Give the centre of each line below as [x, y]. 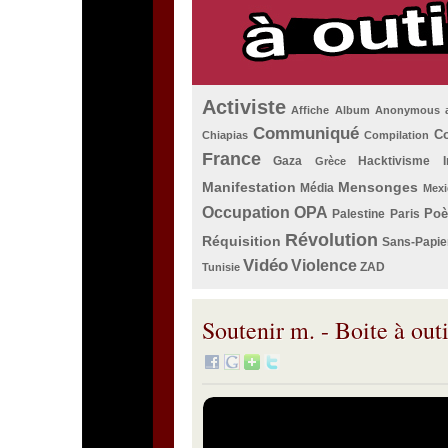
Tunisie [221, 267]
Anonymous [408, 110]
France [231, 159]
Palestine [359, 214]
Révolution [332, 240]
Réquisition [241, 241]
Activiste [244, 107]
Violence [324, 265]
